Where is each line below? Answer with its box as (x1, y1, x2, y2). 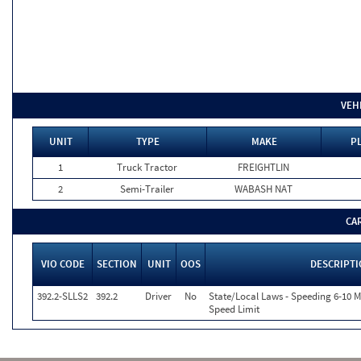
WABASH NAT (234, 182, 293, 196)
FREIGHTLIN (238, 160, 289, 174)
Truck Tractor (117, 160, 177, 174)
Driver (145, 289, 172, 303)
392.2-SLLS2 (37, 289, 88, 303)
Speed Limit (209, 302, 259, 316)
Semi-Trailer (120, 182, 174, 196)
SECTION (97, 257, 137, 271)
